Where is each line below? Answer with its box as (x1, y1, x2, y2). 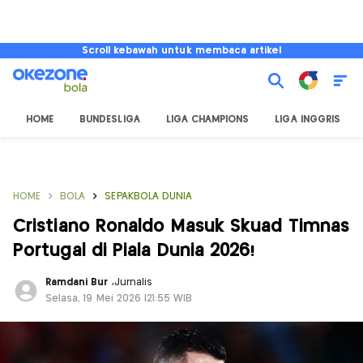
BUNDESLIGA (79, 115, 140, 124)
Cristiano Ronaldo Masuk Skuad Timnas (13, 218, 350, 235)
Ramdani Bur (45, 278, 112, 287)
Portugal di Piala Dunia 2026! (13, 242, 255, 259)
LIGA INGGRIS (275, 115, 340, 124)
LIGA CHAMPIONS (165, 115, 250, 124)
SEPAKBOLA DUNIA (105, 192, 193, 201)
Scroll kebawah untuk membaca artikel (81, 46, 282, 55)
